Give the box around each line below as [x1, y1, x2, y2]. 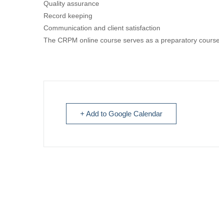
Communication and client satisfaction [44, 24, 160, 32]
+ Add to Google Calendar [80, 109, 162, 118]
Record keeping [44, 12, 92, 20]
